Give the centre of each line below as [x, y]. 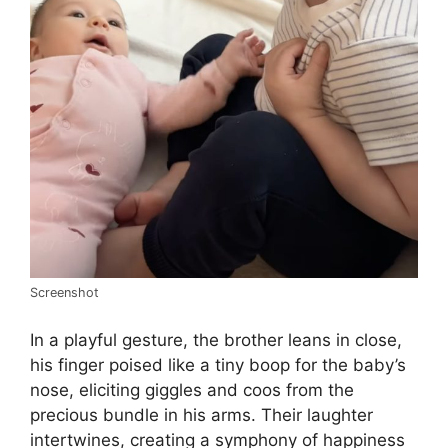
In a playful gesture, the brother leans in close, [216, 339]
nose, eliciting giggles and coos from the [192, 389]
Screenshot [64, 293]
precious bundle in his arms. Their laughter [201, 414]
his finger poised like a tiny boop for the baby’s [218, 364]
